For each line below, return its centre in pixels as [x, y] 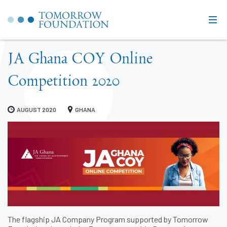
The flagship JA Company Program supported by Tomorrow [108, 219]
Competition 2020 [64, 83]
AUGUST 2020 [36, 109]
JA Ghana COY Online [80, 60]
